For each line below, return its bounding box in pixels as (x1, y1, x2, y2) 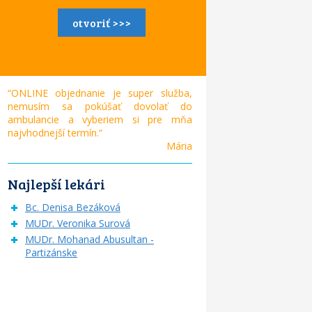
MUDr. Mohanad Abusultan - (24, 233, 154, 247)
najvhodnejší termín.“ (7, 126, 108, 140)
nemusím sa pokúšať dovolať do (7, 100, 192, 114)
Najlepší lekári (7, 174, 105, 194)
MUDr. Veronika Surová (24, 217, 130, 231)
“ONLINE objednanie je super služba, (7, 86, 192, 100)
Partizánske (24, 246, 77, 260)
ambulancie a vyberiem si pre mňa (7, 113, 192, 127)
